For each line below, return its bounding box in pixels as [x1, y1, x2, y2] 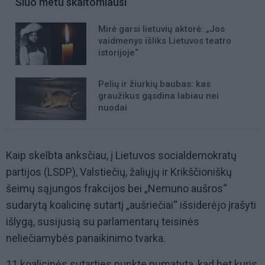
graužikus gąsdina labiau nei [98, 91, 219, 102]
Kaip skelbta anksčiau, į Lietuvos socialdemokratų [6, 149, 237, 162]
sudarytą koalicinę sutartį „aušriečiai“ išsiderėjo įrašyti [6, 199, 256, 212]
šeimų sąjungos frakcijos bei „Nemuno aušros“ [6, 182, 227, 195]
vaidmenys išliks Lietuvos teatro [98, 35, 231, 47]
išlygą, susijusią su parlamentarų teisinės [6, 215, 199, 228]
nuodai [98, 102, 127, 114]
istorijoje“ [98, 47, 138, 59]
